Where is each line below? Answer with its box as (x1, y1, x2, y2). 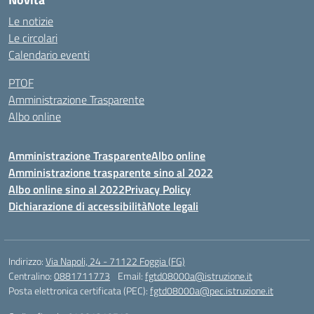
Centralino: (8, 268, 54, 283)
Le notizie (8, 13, 53, 29)
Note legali (147, 198, 198, 214)
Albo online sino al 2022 (8, 181, 125, 198)
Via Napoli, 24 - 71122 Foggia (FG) (46, 254, 185, 268)
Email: (118, 268, 145, 283)
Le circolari (8, 29, 57, 46)
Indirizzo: (8, 254, 46, 268)
